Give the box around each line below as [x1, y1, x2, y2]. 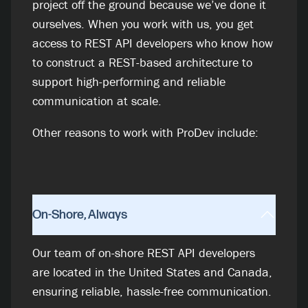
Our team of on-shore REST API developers [32, 244, 256, 261]
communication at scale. [32, 92, 162, 109]
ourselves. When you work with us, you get [32, 15, 254, 32]
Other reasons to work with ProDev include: [32, 124, 259, 140]
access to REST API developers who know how [32, 34, 274, 51]
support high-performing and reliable [32, 73, 226, 89]
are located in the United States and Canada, [32, 263, 273, 280]
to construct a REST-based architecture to [32, 54, 253, 70]
